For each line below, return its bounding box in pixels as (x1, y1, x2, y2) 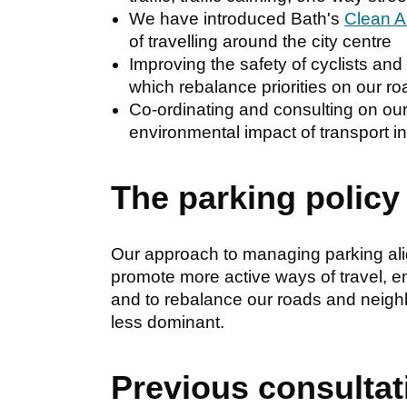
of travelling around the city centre (129, 31, 392, 51)
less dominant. (111, 312, 229, 332)
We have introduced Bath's (129, 8, 344, 28)
